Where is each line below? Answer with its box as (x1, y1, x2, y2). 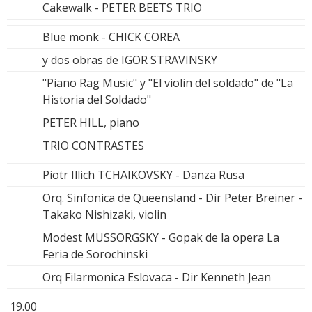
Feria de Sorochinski (42, 246, 148, 262)
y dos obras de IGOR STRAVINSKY (42, 52, 217, 68)
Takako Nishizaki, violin (42, 206, 166, 222)
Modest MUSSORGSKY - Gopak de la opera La (42, 229, 279, 245)
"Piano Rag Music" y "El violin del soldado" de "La (42, 75, 293, 91)
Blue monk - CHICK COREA (42, 29, 180, 45)
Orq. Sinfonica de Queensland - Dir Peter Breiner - (42, 189, 302, 205)
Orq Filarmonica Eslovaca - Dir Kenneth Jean (42, 269, 271, 285)
